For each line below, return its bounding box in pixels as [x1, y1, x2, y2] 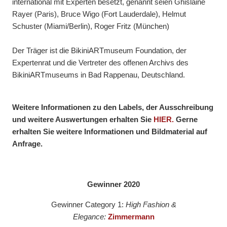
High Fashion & [125, 200, 176, 209]
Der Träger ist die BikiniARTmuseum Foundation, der [12, 46, 186, 55]
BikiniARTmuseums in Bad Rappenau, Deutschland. [12, 70, 185, 80]
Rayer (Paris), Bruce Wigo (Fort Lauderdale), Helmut [12, 10, 186, 19]
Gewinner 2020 [87, 180, 140, 189]
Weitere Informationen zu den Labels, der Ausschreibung [12, 103, 213, 112]
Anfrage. [12, 139, 43, 148]
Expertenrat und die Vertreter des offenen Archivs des [12, 58, 188, 67]
